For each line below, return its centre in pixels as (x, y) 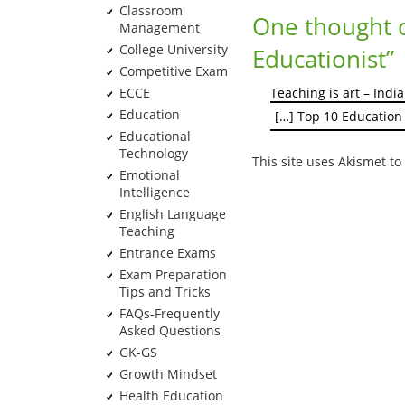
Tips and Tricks (165, 292)
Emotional (149, 175)
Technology (153, 153)
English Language (172, 214)
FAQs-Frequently (169, 313)
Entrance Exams (167, 253)
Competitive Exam (173, 71)
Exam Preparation (173, 274)
